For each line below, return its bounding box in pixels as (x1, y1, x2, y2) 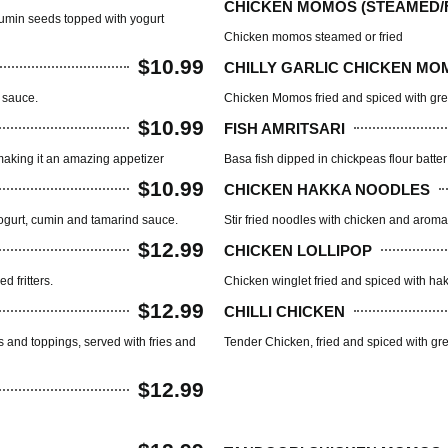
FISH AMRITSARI (224, 119, 345, 137)
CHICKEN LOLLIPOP (224, 241, 372, 259)
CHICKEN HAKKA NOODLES (224, 180, 430, 198)
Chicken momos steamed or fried (224, 30, 403, 45)
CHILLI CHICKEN (224, 302, 345, 320)
